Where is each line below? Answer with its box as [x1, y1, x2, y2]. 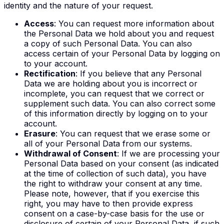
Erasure [24, 128, 55, 138]
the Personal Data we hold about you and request [24, 28, 214, 38]
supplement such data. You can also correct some [24, 98, 215, 108]
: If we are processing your [117, 148, 220, 158]
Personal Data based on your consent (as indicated [24, 158, 218, 168]
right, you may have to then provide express [24, 198, 193, 208]
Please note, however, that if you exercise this [24, 188, 199, 198]
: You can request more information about [54, 18, 214, 28]
